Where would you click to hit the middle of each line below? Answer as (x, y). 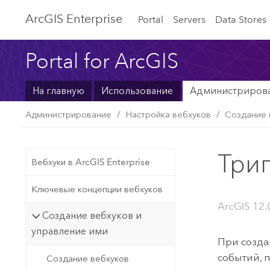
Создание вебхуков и (92, 216)
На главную (59, 91)
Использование (137, 91)
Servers (190, 19)
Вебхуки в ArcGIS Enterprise (90, 162)
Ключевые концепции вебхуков (97, 189)
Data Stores (240, 19)
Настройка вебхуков (168, 114)
